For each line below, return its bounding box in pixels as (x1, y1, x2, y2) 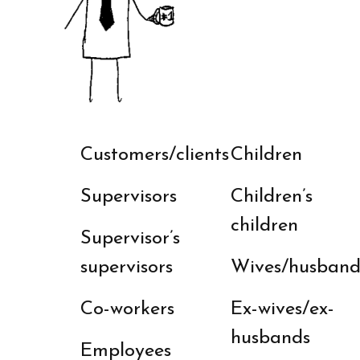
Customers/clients (80, 145, 229, 165)
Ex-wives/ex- (230, 299, 334, 319)
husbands (230, 328, 310, 348)
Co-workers (80, 299, 174, 319)
